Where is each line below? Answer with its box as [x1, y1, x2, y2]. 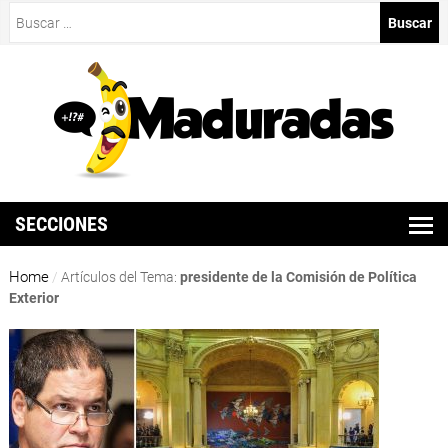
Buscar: [8, 4, 56, 21]
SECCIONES [15, 211, 109, 236]
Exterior [8, 290, 59, 307]
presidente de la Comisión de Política [179, 269, 417, 286]
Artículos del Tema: [60, 269, 180, 286]
